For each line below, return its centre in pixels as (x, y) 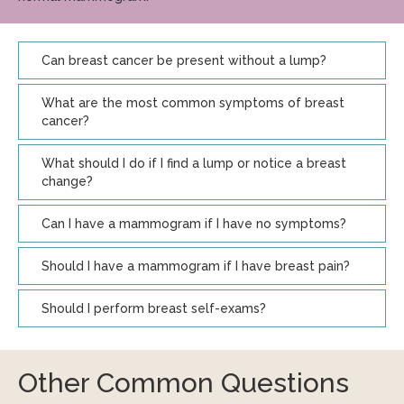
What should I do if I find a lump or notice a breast (194, 163)
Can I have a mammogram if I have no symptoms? (194, 224)
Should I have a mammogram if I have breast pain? (196, 266)
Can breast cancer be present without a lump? (184, 60)
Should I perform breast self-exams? (154, 308)
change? (67, 181)
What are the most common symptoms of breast (193, 103)
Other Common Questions (184, 383)
